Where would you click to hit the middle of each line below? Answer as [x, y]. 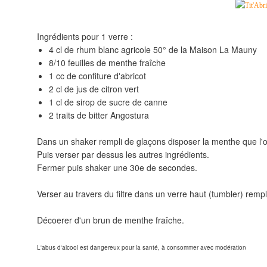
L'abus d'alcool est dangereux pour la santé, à [101, 247]
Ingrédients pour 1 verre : [85, 36]
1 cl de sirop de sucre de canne [108, 102]
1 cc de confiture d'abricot [97, 76]
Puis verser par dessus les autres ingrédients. [123, 154]
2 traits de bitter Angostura [99, 115]
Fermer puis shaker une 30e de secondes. [117, 167]
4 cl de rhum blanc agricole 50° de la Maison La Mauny [153, 49]
